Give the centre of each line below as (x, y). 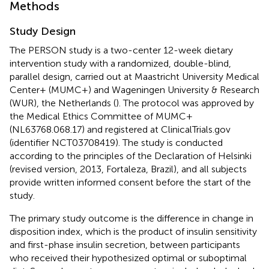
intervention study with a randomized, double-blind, (120, 63)
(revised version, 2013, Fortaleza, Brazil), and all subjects (128, 169)
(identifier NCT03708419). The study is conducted (116, 142)
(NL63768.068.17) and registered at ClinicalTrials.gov (120, 129)
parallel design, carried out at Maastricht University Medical (134, 76)
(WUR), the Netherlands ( (63, 103)
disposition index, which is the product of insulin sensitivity (133, 231)
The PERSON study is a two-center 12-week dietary (121, 50)
